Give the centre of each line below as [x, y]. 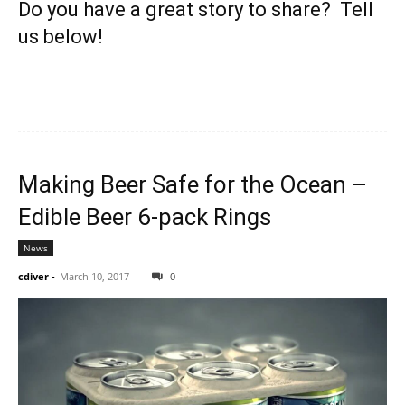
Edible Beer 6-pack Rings [145, 217]
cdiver [33, 276]
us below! [61, 36]
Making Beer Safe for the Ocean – [193, 184]
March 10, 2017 [94, 276]
